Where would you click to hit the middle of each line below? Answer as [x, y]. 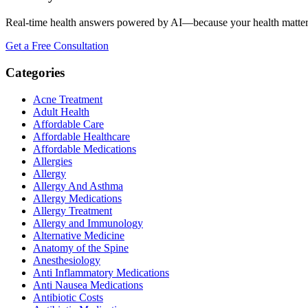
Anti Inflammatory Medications [101, 272]
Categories [35, 72]
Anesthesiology [67, 260]
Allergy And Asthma [78, 186]
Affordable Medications [85, 148]
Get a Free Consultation [57, 46]
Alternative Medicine [79, 235]
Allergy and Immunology [88, 223]
